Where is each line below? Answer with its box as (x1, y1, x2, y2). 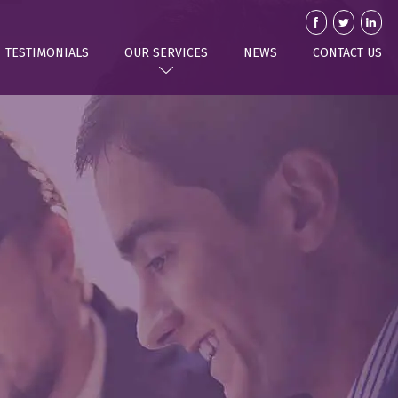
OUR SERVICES (123, 45, 208, 60)
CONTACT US (312, 45, 382, 60)
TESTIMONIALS (4, 45, 89, 60)
